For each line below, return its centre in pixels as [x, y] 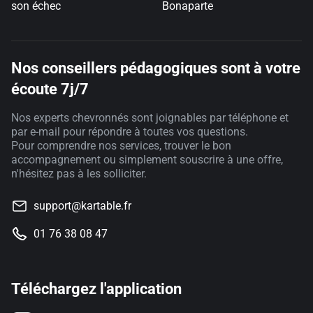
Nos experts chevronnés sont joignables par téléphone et [150, 118]
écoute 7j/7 [50, 89]
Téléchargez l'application [96, 289]
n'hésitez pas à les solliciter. [79, 174]
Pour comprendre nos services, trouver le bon [121, 146]
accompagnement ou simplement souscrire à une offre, [147, 160]
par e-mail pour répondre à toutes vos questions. [130, 132]
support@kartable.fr [82, 206]
